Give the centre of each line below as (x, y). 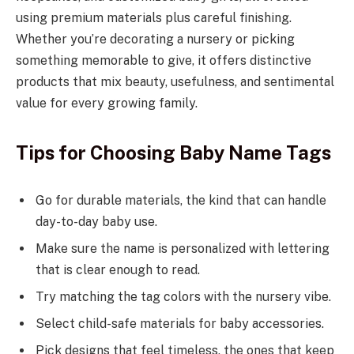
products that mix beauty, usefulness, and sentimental (175, 81)
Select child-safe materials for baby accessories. (183, 323)
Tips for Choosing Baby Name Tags (173, 152)
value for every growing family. (107, 103)
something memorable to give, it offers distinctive (164, 60)
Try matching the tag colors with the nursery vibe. (183, 296)
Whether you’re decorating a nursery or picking (155, 39)
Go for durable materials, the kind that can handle (181, 200)
